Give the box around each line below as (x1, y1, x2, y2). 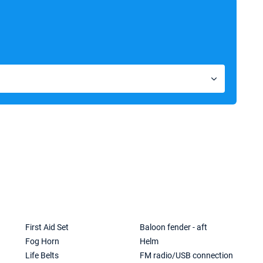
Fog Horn (25, 237, 60, 246)
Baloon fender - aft (140, 222, 208, 232)
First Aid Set (25, 222, 69, 232)
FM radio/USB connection (140, 251, 234, 260)
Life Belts (25, 251, 59, 260)
